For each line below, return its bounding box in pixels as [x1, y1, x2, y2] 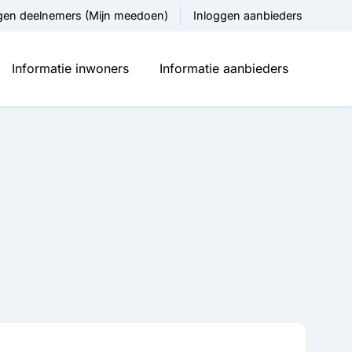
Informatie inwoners [12, 60, 130, 76]
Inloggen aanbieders [192, 9, 302, 22]
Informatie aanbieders [159, 60, 288, 76]
